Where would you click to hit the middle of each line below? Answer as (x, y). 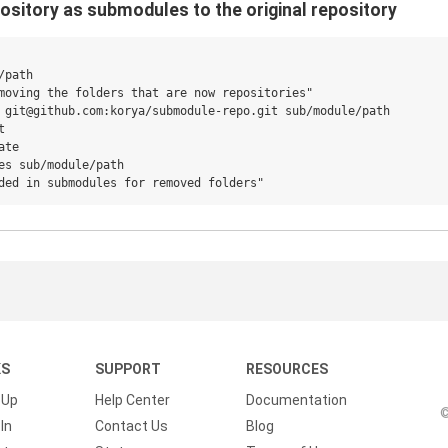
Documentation (297, 400)
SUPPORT (127, 369)
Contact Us (131, 426)
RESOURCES (287, 369)
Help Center (132, 400)
